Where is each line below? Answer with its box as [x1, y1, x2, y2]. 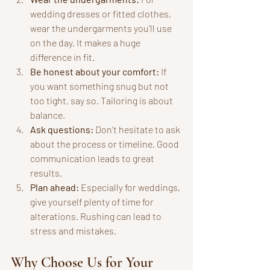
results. [30, 166, 62, 178]
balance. [30, 108, 65, 121]
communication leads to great [30, 152, 156, 164]
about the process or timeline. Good [30, 137, 181, 149]
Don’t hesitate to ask [93, 123, 182, 135]
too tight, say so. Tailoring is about [30, 94, 175, 106]
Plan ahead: [30, 181, 79, 193]
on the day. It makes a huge [30, 36, 142, 48]
